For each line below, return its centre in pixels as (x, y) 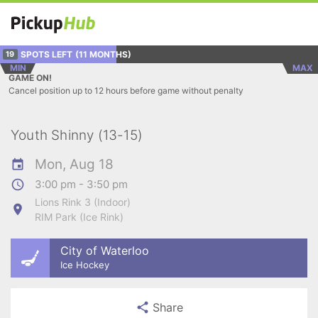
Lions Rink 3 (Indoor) (83, 202)
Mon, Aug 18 (74, 164)
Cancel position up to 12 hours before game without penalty (126, 91)
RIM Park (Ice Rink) (79, 217)
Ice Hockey (85, 264)
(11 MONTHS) (103, 54)
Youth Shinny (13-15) (77, 135)
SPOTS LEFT (46, 54)
